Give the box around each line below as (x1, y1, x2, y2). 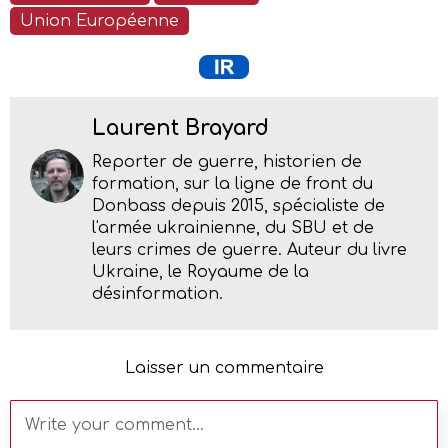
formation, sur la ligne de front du (92, 174, 373, 193)
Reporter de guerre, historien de (92, 152, 362, 171)
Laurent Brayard (92, 116, 269, 140)
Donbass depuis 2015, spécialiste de (92, 196, 385, 215)
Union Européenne (20, 11, 179, 30)
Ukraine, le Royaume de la (92, 262, 309, 281)
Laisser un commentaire (124, 358, 324, 377)
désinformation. (92, 284, 223, 303)
